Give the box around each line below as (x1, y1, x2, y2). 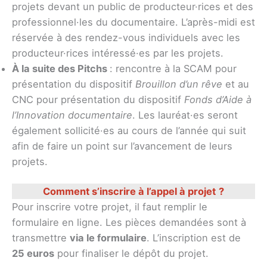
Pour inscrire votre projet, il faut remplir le (12, 201, 207, 213)
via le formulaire (70, 232, 147, 244)
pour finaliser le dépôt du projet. (54, 247, 209, 260)
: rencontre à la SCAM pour (110, 62, 237, 74)
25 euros (12, 247, 54, 260)
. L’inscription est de (147, 232, 241, 244)
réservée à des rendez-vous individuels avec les (12, 31, 240, 44)
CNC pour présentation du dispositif (12, 93, 184, 105)
